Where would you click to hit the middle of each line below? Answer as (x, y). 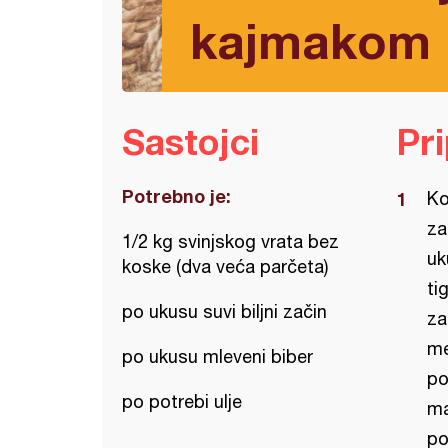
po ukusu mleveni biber (217, 356)
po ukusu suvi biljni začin (224, 311)
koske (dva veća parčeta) (225, 266)
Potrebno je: (176, 196)
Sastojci (190, 141)
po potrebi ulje (182, 401)
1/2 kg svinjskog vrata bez (230, 241)
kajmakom (310, 40)
